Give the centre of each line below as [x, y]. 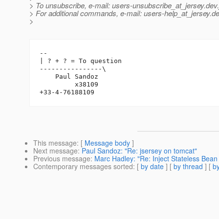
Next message [55, 151]
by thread [188, 166]
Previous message [62, 159]
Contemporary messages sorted [83, 166]
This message [55, 143]
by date [152, 166]
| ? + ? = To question [81, 61]
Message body [107, 143]
